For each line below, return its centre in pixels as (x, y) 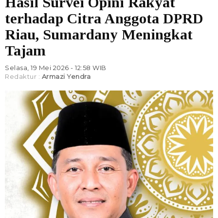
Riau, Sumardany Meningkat (99, 35)
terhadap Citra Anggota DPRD (104, 18)
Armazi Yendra (66, 77)
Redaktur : (23, 77)
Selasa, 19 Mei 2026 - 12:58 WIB (56, 68)
